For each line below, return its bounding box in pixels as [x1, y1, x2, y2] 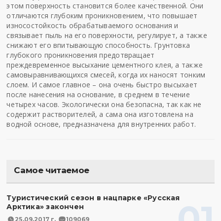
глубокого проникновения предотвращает [6, 50, 155, 60]
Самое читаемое [14, 165, 89, 175]
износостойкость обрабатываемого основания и [6, 21, 179, 30]
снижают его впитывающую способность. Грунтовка [6, 40, 190, 50]
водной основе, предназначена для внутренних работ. [6, 119, 196, 129]
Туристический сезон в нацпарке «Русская [6, 193, 180, 202]
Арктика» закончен [6, 202, 84, 211]
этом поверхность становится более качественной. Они [6, 1, 204, 10]
